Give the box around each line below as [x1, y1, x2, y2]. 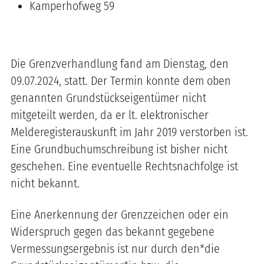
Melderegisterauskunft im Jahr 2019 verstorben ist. [11, 124, 248, 139]
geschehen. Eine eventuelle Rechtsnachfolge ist [11, 159, 238, 173]
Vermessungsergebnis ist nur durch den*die [11, 241, 220, 256]
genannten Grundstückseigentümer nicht [11, 90, 206, 105]
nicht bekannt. [11, 176, 80, 190]
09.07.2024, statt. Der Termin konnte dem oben [11, 73, 231, 88]
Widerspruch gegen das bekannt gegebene [11, 224, 214, 239]
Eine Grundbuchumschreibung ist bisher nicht [11, 141, 227, 156]
